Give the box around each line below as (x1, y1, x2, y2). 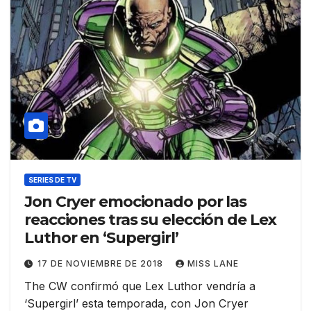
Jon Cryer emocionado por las (24, 192, 247, 211)
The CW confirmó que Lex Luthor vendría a (24, 278, 255, 293)
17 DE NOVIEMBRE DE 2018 (37, 258, 166, 269)
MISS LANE (187, 258, 239, 269)
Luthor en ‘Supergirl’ (24, 228, 178, 247)
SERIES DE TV (28, 175, 76, 184)
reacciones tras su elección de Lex (24, 210, 276, 229)
